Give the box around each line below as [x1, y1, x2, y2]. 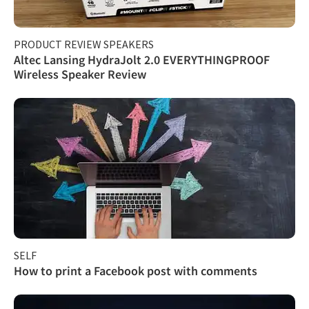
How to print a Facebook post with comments [14, 262, 257, 279]
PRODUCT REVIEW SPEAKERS [14, 37, 154, 51]
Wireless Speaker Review [14, 66, 146, 82]
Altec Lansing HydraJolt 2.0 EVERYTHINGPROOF [14, 51, 270, 68]
